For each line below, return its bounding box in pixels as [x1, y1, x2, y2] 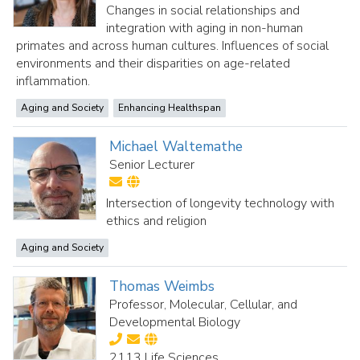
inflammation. [16, 72, 90, 90]
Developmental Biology [109, 313, 241, 331]
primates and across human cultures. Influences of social [16, 37, 329, 55]
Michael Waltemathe [109, 137, 243, 156]
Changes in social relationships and [106, 2, 301, 19]
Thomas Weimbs [109, 276, 215, 296]
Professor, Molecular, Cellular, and [109, 296, 298, 313]
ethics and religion [106, 212, 207, 230]
